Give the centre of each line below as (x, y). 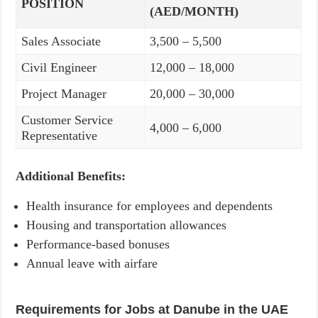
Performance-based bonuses (98, 244)
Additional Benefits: (71, 176)
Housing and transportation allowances (127, 225)
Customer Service (67, 120)
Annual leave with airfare (92, 263)
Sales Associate (61, 41)
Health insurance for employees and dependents (150, 206)
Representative (60, 136)
